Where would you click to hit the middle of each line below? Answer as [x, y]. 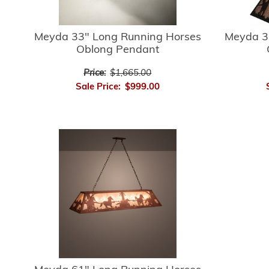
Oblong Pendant [117, 50]
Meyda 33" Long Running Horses [117, 37]
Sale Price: [98, 87]
